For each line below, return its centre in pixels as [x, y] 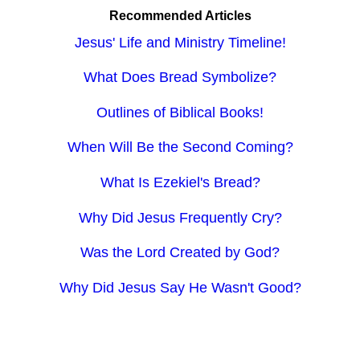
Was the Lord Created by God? [180, 253]
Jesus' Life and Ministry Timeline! [180, 42]
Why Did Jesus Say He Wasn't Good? [180, 287]
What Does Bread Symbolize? [180, 78]
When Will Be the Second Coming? [180, 147]
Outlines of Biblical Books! [180, 112]
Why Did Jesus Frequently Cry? [180, 217]
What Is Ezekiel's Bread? [180, 183]
